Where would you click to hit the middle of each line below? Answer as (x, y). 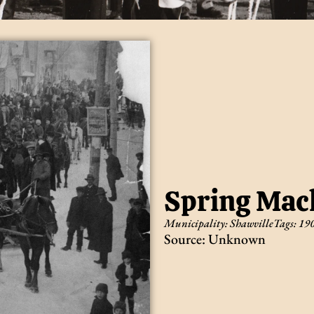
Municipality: (196, 224)
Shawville (252, 224)
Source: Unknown (215, 239)
